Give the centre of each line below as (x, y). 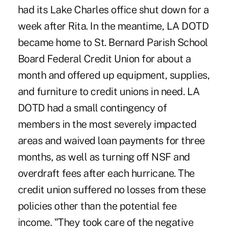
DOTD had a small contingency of (92, 108)
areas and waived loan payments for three (111, 140)
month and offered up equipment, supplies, (114, 75)
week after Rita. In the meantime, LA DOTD (113, 26)
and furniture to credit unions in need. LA (109, 91)
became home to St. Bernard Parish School (113, 42)
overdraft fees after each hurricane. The (106, 173)
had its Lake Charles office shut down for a (113, 9)
